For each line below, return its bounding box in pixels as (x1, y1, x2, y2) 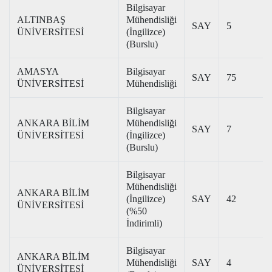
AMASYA (17, 66, 59, 76)
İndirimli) (126, 218, 162, 228)
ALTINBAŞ (17, 15, 66, 25)
